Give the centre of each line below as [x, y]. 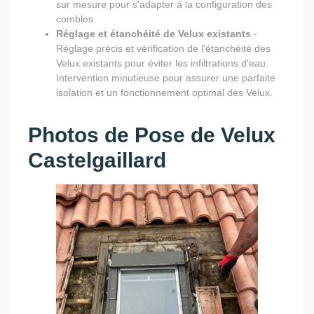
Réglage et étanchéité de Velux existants [153, 34]
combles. [76, 19]
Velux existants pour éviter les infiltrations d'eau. [162, 63]
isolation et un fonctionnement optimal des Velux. [164, 93]
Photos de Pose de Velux [152, 135]
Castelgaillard [97, 161]
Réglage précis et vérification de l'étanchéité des [163, 49]
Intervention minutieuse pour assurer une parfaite [166, 78]
